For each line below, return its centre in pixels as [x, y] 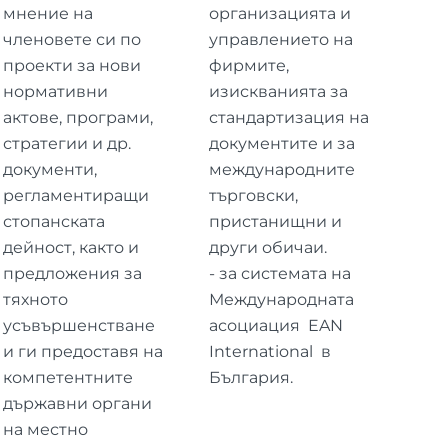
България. [251, 377]
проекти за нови [71, 65]
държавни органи [77, 403]
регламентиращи [75, 195]
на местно [45, 429]
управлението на [281, 39]
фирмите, [249, 65]
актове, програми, [77, 117]
